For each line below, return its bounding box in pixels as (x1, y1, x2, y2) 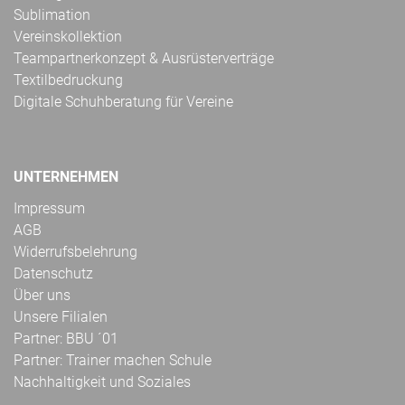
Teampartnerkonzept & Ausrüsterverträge (14, 49, 274, 67)
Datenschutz (14, 264, 93, 282)
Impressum (14, 199, 85, 217)
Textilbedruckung (14, 71, 123, 89)
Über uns (14, 286, 71, 304)
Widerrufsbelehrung (14, 242, 137, 260)
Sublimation (14, 5, 90, 24)
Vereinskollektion (14, 27, 122, 45)
